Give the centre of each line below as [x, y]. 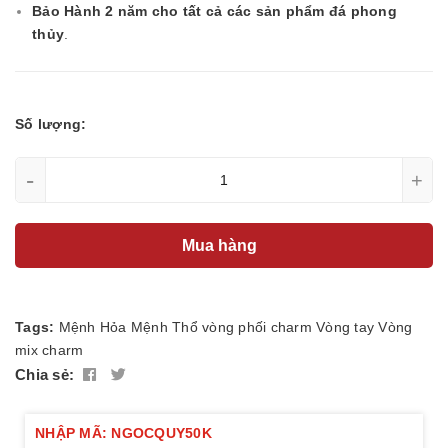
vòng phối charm [257, 327]
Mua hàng [221, 245]
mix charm [49, 350]
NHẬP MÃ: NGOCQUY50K [123, 433]
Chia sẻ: [44, 375]
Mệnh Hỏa [92, 327]
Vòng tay [345, 327]
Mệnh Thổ [164, 327]
